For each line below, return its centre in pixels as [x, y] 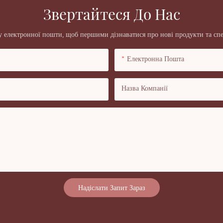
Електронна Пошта [156, 59]
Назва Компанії [145, 88]
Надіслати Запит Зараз [111, 187]
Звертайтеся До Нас [111, 14]
